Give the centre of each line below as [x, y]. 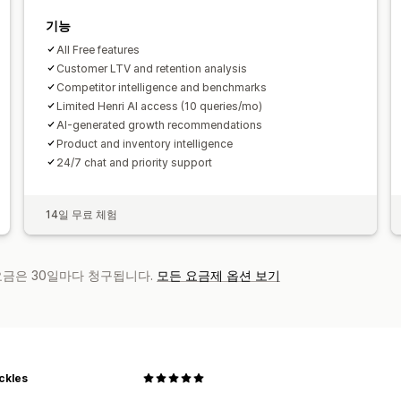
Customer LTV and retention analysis [151, 68]
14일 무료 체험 [81, 214]
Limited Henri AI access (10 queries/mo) [159, 106]
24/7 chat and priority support [134, 162]
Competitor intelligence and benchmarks [161, 87]
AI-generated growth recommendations [159, 124]
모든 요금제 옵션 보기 [218, 275]
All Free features [98, 49]
